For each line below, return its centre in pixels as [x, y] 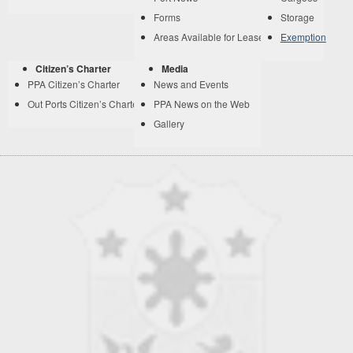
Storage [297, 17]
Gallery [169, 124]
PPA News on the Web [202, 104]
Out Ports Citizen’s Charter [84, 104]
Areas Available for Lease [209, 37]
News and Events [191, 84]
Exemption [303, 37]
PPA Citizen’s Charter [74, 84]
